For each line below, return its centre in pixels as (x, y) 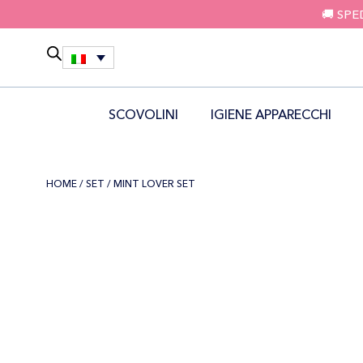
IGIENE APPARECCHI (271, 114)
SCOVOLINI (143, 114)
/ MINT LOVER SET (150, 184)
